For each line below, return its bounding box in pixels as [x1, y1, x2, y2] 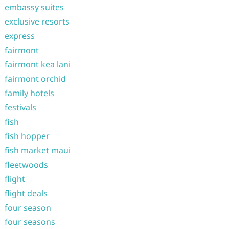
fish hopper [4, 130, 50, 142]
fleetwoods [4, 159, 48, 170]
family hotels [4, 87, 54, 99]
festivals [4, 102, 36, 113]
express [4, 30, 35, 41]
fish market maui [4, 145, 71, 156]
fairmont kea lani [4, 59, 71, 70]
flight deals [4, 188, 48, 199]
